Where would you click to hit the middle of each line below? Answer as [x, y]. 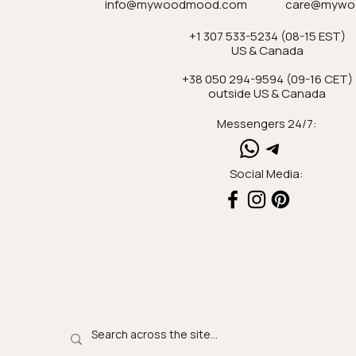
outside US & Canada [267, 93]
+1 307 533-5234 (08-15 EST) [267, 36]
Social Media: [267, 173]
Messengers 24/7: [267, 123]
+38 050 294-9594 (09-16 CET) [267, 79]
